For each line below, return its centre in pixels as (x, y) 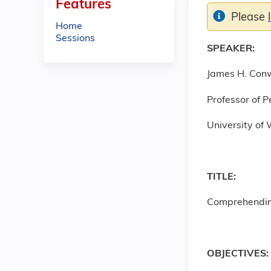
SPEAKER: (231, 49)
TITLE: (221, 177)
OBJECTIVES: (238, 254)
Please (250, 18)
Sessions (75, 39)
